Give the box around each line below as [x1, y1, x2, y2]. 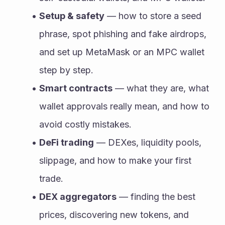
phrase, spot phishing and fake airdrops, [39, 29, 206, 39]
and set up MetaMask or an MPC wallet [39, 47, 204, 57]
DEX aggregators [39, 191, 117, 202]
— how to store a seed [104, 11, 201, 21]
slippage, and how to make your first [39, 155, 191, 166]
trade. [39, 173, 63, 184]
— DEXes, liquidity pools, [93, 137, 201, 148]
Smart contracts [39, 83, 113, 93]
